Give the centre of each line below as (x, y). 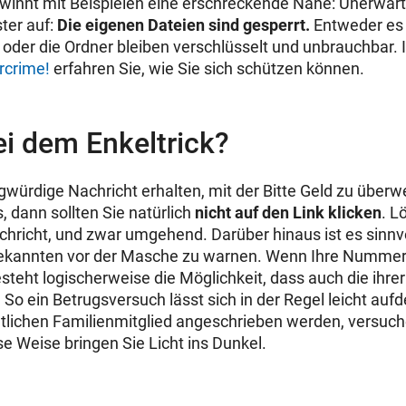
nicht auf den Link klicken (288, 212)
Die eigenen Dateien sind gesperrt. (184, 24)
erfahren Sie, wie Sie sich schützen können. (207, 68)
